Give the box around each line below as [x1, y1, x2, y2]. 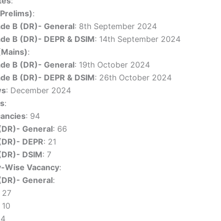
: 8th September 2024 [74, 21, 157, 31]
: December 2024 [6, 85, 71, 95]
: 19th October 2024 [74, 60, 150, 70]
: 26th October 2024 [95, 73, 172, 82]
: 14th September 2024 [95, 34, 181, 44]
